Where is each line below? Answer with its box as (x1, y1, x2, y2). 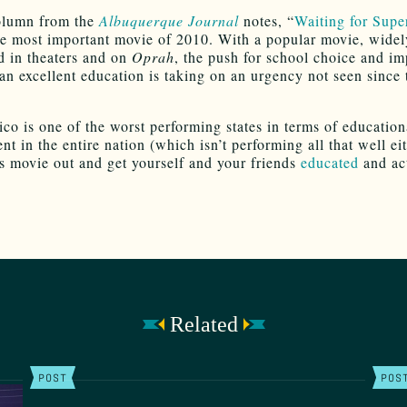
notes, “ (239, 10, 294, 30)
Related (169, 312, 238, 336)
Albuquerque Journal (99, 10, 239, 30)
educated (301, 152, 359, 172)
